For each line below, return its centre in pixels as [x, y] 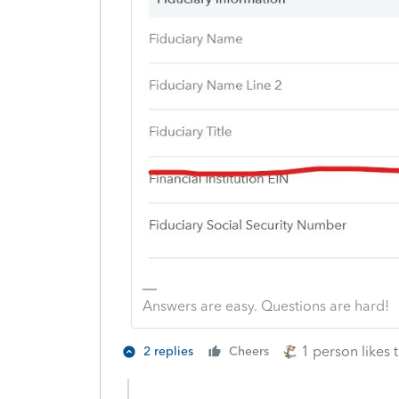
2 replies [168, 352]
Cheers [249, 352]
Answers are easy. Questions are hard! [265, 306]
